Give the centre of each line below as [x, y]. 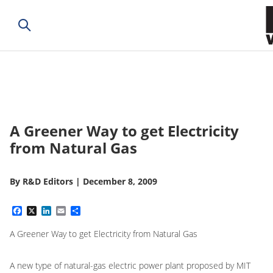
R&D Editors [48, 181]
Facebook [45, 211]
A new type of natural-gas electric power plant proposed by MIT [130, 265]
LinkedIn [73, 211]
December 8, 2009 [120, 181]
